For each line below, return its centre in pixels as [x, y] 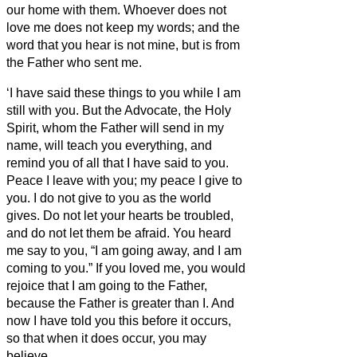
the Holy [206, 110]
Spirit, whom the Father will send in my [115, 127]
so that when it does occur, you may [106, 338]
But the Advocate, [131, 110]
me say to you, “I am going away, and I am [124, 250]
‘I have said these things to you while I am [124, 92]
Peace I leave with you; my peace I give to [124, 180]
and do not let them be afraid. [90, 233]
